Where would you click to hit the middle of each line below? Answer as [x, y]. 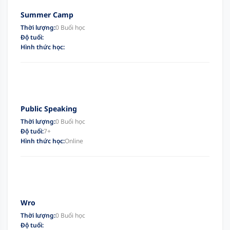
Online [74, 141]
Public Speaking [49, 108]
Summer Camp [47, 14]
